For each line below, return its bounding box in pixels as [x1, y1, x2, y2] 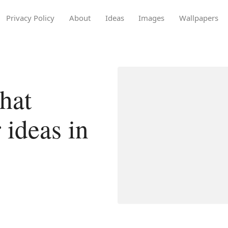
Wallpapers [179, 12, 219, 23]
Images [138, 12, 165, 23]
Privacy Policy [6, 12, 54, 23]
